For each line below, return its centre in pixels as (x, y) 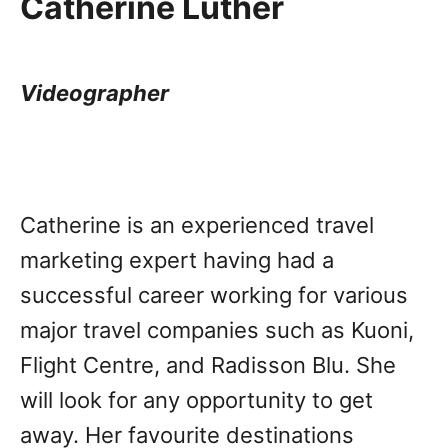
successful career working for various (214, 295)
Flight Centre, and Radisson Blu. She (208, 365)
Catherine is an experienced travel (197, 225)
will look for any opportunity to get (196, 400)
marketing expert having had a (177, 260)
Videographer (94, 93)
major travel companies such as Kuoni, (217, 330)
